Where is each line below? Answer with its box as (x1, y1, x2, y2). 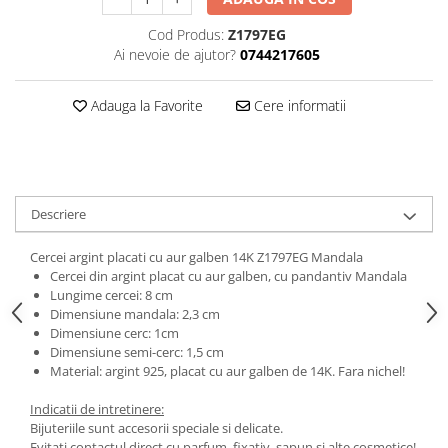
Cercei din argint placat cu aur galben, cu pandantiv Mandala (50, 267, 410, 285)
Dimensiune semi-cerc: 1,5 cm (50, 343, 227, 361)
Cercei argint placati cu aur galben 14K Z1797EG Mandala (30, 248, 363, 266)
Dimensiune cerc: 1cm (50, 324, 179, 342)
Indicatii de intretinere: (30, 400, 164, 418)
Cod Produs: (147, 25, 224, 44)
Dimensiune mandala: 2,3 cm (50, 305, 220, 323)
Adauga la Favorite (86, 96, 203, 115)
